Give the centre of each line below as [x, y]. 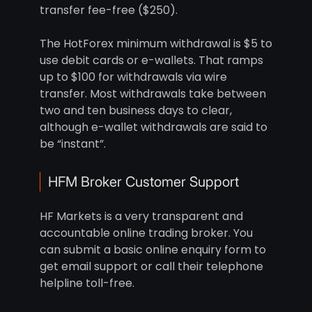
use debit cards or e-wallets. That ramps [151, 61]
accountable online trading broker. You [146, 233]
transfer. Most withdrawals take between [153, 94]
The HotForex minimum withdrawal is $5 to [156, 44]
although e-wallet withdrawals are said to [153, 127]
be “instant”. [72, 144]
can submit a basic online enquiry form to [153, 250]
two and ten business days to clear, [135, 111]
